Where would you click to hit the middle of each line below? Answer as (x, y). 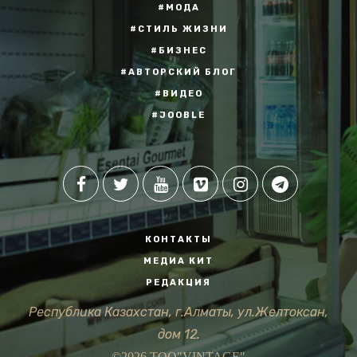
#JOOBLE (178, 115)
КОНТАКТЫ (178, 239)
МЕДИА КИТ (178, 261)
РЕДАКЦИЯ (178, 282)
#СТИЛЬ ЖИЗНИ (178, 29)
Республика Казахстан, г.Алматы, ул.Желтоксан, (178, 312)
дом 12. (178, 334)
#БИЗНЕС (178, 50)
